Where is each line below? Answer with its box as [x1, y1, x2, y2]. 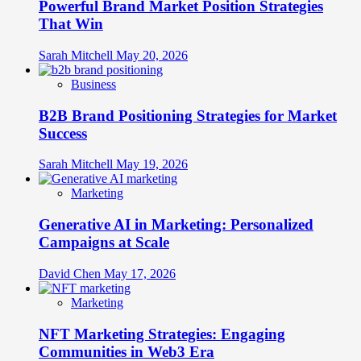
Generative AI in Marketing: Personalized [39, 216, 313, 234]
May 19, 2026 [116, 157, 188, 172]
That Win [39, 15, 103, 33]
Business [71, 77, 116, 92]
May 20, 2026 [116, 48, 188, 63]
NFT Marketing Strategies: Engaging [39, 325, 285, 342]
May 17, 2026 [104, 266, 176, 280]
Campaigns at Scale [39, 234, 169, 251]
